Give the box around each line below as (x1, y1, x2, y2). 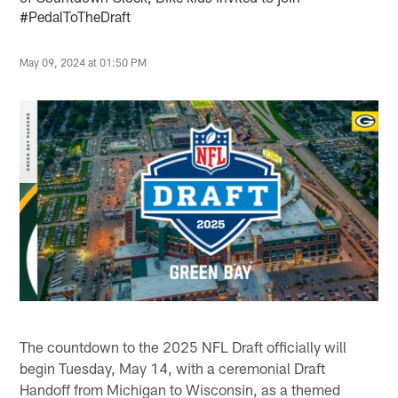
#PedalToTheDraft (20, 8, 131, 26)
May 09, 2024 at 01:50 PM (20, 56, 147, 69)
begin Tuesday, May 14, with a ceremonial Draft (20, 358, 326, 377)
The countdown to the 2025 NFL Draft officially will (20, 337, 347, 355)
